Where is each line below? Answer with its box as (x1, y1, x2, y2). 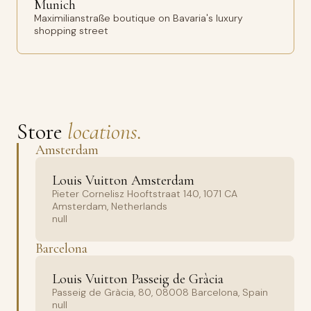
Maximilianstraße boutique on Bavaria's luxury (34, 12, 243, 24)
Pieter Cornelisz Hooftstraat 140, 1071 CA (52, 187, 237, 200)
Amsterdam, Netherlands (52, 200, 167, 212)
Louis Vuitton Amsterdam (52, 172, 194, 189)
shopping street (34, 24, 108, 37)
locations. (67, 118, 142, 145)
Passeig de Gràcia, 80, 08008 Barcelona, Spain (52, 286, 268, 299)
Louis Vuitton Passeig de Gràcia (52, 271, 224, 287)
